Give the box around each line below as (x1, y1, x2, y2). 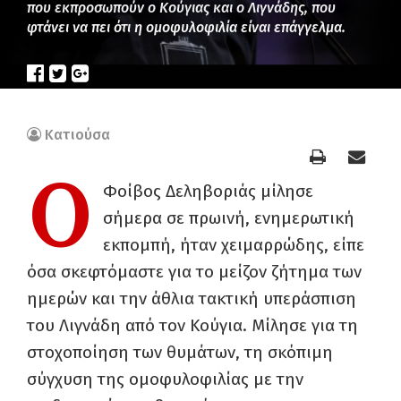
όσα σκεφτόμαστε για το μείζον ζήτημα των (27, 261, 362, 282)
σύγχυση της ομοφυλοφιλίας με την (27, 369, 303, 389)
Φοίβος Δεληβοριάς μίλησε (103, 181, 313, 201)
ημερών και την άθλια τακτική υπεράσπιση (27, 288, 356, 309)
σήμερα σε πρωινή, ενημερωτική (103, 208, 354, 228)
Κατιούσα (45, 126, 110, 143)
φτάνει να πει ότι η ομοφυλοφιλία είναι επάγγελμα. (27, 19, 346, 36)
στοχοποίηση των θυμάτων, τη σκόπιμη (27, 342, 333, 363)
